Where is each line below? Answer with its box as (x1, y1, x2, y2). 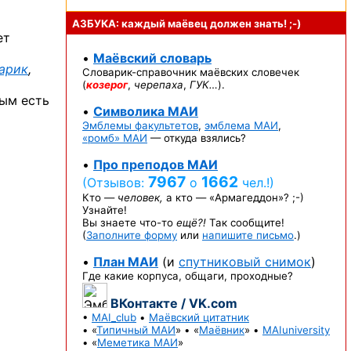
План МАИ (93, 254, 158, 270)
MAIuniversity (262, 324, 330, 336)
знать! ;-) (254, 17, 301, 30)
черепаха (134, 78, 183, 91)
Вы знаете (82, 216, 139, 229)
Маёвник (199, 324, 244, 336)
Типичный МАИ (96, 324, 175, 336)
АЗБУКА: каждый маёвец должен (72, 17, 254, 30)
